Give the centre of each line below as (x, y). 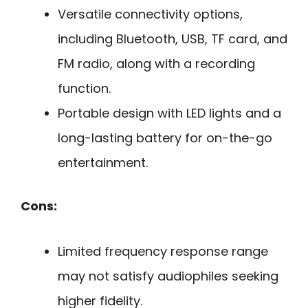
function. (84, 88)
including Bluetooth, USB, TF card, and (173, 38)
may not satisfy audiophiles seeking (168, 276)
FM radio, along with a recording (156, 63)
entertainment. (103, 162)
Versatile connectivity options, (150, 14)
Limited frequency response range (163, 252)
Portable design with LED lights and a (169, 113)
